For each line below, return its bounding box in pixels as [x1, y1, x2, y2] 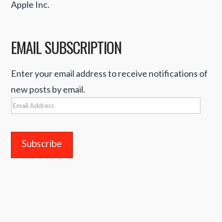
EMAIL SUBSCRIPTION [11, 35, 122, 58]
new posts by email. [11, 83, 86, 95]
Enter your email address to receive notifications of [11, 67, 208, 79]
